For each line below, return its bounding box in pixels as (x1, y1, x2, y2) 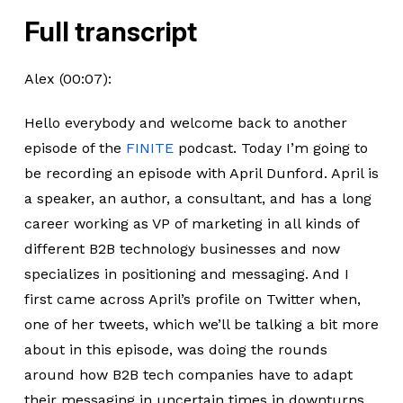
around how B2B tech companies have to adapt (23, 366, 353, 383)
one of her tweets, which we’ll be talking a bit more (23, 316, 379, 333)
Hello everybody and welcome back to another (23, 114, 347, 131)
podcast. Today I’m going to (173, 139, 368, 157)
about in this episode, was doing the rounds (23, 341, 327, 358)
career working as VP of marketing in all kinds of (23, 215, 359, 232)
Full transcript (23, 16, 197, 48)
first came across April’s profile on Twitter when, (23, 291, 361, 308)
